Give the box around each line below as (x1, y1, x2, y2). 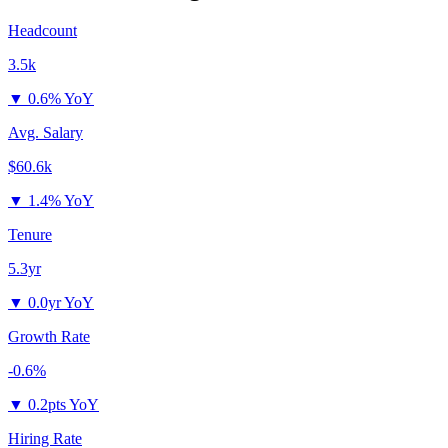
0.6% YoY (28, 90, 94, 108)
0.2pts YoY (28, 396, 99, 414)
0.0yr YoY (28, 294, 94, 312)
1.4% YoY (28, 192, 94, 210)
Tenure (8, 226, 52, 244)
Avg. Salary (8, 124, 83, 142)
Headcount (8, 22, 77, 40)
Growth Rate (8, 328, 90, 346)
